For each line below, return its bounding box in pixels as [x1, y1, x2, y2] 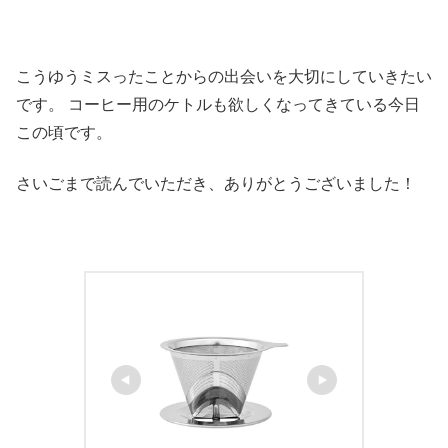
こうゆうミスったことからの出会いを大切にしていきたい [16, 68, 432, 86]
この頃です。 [16, 124, 112, 142]
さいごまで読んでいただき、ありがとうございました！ [16, 174, 416, 192]
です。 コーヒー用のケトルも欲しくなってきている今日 [16, 96, 420, 114]
